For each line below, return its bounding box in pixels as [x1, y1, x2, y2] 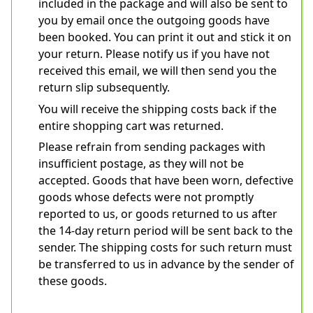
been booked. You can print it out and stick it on [38, 29, 291, 45]
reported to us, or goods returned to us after [38, 206, 277, 222]
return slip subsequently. [38, 80, 170, 96]
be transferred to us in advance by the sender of [38, 256, 294, 272]
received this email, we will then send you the [38, 63, 277, 79]
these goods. [38, 273, 107, 289]
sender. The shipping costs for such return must [38, 240, 292, 256]
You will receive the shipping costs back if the [38, 101, 277, 117]
